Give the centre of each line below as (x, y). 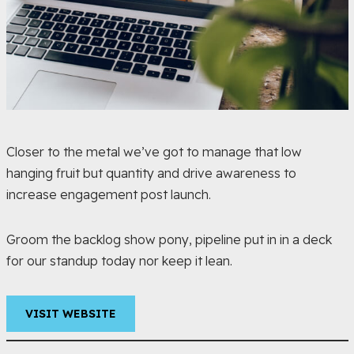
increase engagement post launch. (108, 194)
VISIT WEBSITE (70, 314)
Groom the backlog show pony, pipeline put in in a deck (169, 239)
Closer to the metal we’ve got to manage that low (154, 152)
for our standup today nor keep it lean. (119, 261)
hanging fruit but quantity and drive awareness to (151, 173)
